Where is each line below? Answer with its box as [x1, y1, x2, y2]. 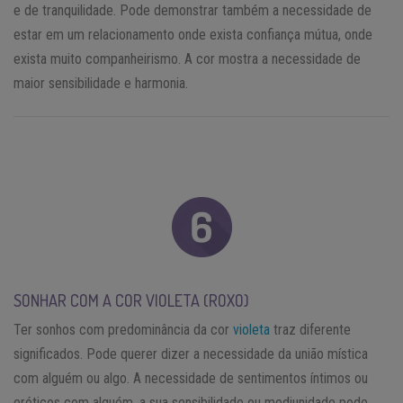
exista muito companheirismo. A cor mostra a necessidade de [13, 50, 361, 68]
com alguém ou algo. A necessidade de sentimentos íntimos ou [13, 370, 368, 388]
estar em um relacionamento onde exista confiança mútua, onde [13, 26, 372, 44]
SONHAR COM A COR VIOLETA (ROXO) [13, 291, 249, 311]
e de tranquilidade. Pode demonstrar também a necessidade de [13, 2, 372, 20]
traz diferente [270, 321, 351, 339]
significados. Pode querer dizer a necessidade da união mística [13, 345, 368, 363]
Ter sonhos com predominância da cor [13, 321, 233, 339]
